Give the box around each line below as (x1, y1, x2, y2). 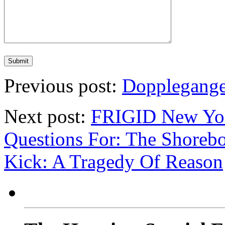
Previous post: (4, 74, 122, 96)
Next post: (4, 105, 91, 127)
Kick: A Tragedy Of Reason (4, 150, 223, 172)
